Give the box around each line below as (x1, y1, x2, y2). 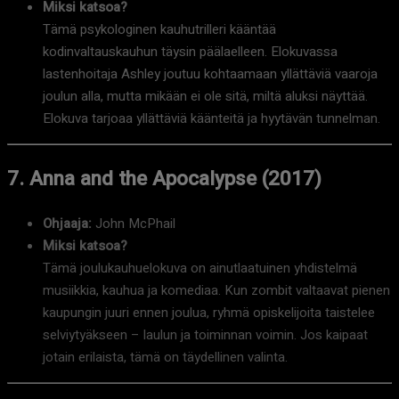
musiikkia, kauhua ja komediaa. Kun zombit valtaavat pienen (43, 280, 390, 300)
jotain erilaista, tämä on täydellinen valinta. (43, 346, 288, 367)
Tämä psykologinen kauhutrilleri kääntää (43, 20, 276, 40)
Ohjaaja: (43, 213, 92, 233)
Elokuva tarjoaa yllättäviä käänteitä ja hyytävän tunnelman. (43, 109, 380, 129)
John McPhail (92, 213, 175, 233)
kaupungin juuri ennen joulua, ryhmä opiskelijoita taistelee (43, 302, 375, 322)
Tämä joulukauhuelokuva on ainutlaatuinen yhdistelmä (43, 257, 357, 278)
